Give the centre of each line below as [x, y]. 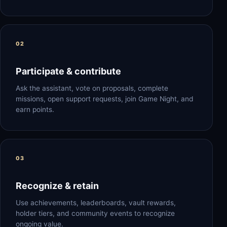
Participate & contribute [68, 71]
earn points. [35, 109]
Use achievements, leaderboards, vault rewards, [96, 203]
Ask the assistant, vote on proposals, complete [92, 88]
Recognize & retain [57, 186]
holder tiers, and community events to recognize [95, 213]
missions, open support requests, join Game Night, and [105, 99]
